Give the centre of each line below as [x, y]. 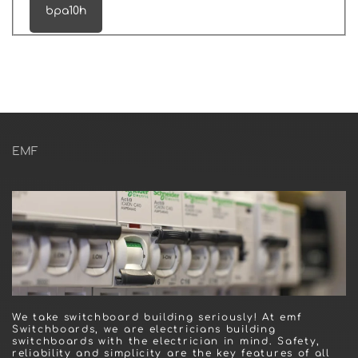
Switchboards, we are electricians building [144, 329]
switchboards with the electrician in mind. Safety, [167, 341]
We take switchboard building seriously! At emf [157, 317]
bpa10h [66, 10]
